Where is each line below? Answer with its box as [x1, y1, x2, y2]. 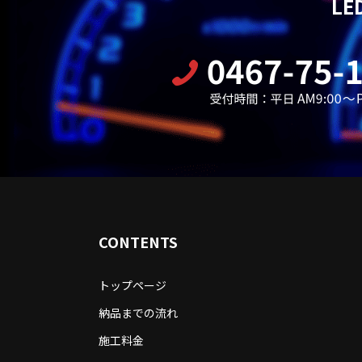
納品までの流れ [99, 304, 178, 321]
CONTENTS [99, 230, 178, 252]
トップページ [99, 276, 166, 293]
